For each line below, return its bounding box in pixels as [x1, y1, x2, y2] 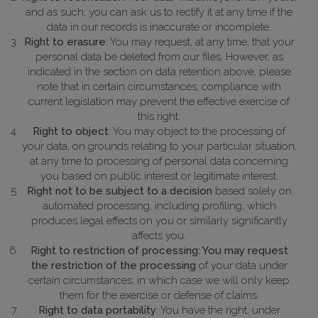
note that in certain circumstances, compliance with [37, 80, 281, 94]
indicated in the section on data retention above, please [27, 65, 291, 79]
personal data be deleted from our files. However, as [35, 50, 283, 64]
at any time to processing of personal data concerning [30, 155, 288, 168]
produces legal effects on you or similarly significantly [31, 214, 287, 228]
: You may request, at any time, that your [105, 35, 295, 49]
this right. [138, 110, 180, 124]
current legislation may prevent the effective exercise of [28, 95, 290, 109]
